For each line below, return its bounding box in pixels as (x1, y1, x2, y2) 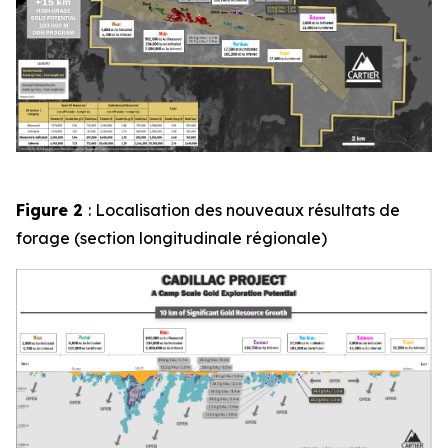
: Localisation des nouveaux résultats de (88, 199, 400, 220)
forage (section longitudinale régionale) (16, 227, 327, 248)
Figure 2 (16, 199, 88, 220)
